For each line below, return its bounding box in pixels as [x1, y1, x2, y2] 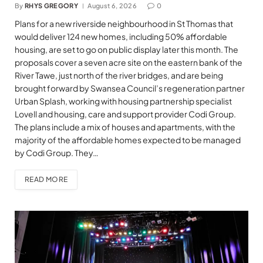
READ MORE [25, 174, 68, 184]
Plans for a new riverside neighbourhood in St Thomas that [15, 18, 233, 29]
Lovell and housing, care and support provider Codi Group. [15, 108, 236, 119]
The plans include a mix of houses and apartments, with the [15, 121, 235, 132]
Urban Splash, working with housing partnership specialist [15, 95, 232, 106]
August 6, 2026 [87, 1, 137, 9]
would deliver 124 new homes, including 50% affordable [15, 31, 227, 42]
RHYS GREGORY [25, 1, 78, 9]
